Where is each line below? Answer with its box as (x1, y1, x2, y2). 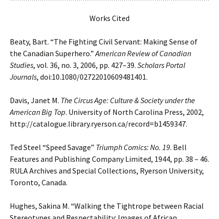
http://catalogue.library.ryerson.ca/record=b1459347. (10, 119, 187, 129)
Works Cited (89, 13, 130, 23)
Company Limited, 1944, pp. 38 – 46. (92, 154, 209, 164)
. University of (66, 107, 112, 117)
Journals (10, 72, 37, 82)
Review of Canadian (127, 48, 191, 58)
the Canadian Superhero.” (10, 48, 95, 58)
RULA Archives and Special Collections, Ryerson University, (10, 166, 204, 175)
